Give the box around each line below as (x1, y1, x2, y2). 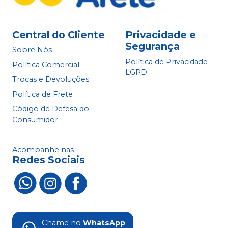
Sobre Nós (12, 45, 52, 55)
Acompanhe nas (12, 145, 74, 155)
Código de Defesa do (12, 104, 89, 114)
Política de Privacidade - (125, 57, 213, 67)
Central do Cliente (12, 28, 105, 41)
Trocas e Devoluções (12, 75, 89, 84)
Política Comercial (12, 60, 79, 70)
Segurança (125, 40, 180, 53)
